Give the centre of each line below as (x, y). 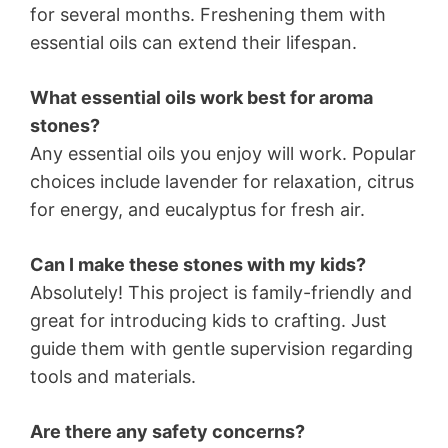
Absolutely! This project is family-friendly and (221, 292)
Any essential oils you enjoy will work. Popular (223, 153)
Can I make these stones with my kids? (198, 264)
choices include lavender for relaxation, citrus (222, 181)
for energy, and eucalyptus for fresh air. (197, 209)
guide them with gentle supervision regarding (221, 348)
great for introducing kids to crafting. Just (208, 320)
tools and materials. (113, 376)
